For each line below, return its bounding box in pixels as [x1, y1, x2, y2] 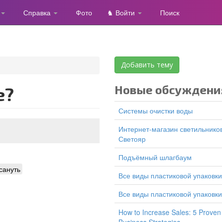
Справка [23, 7, 53, 17]
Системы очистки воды [123, 106, 193, 115]
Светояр [118, 134, 146, 144]
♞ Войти [107, 7, 137, 17]
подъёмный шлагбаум [123, 152, 192, 162]
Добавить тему [121, 60, 173, 69]
